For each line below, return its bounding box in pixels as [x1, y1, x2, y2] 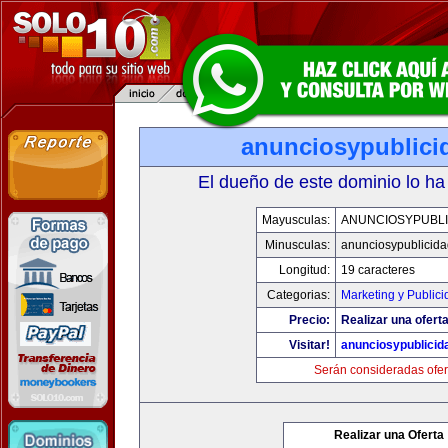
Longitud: [278, 263, 330, 277]
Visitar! [288, 338, 330, 352]
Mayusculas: [261, 213, 330, 227]
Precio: [288, 313, 330, 327]
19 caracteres [340, 263, 415, 277]
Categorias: [266, 288, 330, 302]
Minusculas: [264, 238, 330, 252]
